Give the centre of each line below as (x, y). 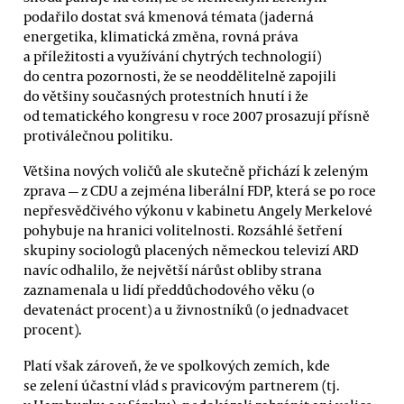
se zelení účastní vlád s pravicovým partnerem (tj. (182, 385)
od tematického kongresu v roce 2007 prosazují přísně (197, 115)
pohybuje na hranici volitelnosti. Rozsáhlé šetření (183, 230)
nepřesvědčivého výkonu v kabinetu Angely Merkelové (198, 211)
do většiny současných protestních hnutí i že (166, 95)
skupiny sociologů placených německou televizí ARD (191, 250)
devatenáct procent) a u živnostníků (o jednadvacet (186, 310)
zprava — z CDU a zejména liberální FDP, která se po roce (200, 191)
